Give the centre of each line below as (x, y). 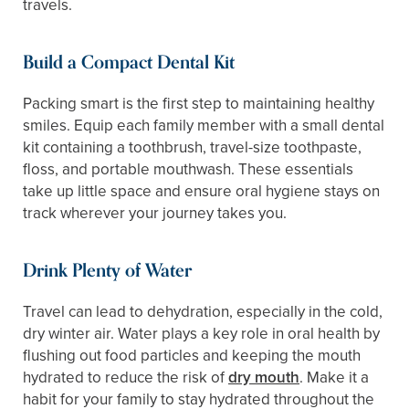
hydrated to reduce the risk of (126, 378)
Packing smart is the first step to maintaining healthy (199, 104)
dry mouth (264, 378)
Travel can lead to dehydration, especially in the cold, (203, 312)
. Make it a (334, 378)
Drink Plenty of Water (107, 271)
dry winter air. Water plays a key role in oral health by (201, 334)
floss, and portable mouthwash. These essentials (188, 169)
